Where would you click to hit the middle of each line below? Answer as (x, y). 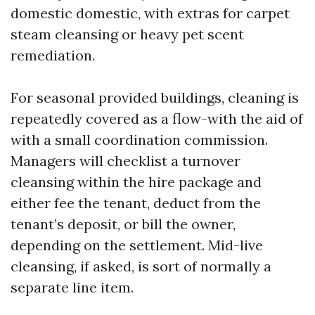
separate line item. (72, 287)
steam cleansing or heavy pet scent (127, 34)
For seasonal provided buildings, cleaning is (155, 97)
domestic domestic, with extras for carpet (150, 13)
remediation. (53, 55)
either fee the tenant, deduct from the (136, 203)
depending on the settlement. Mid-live (137, 245)
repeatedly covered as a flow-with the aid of (157, 118)
